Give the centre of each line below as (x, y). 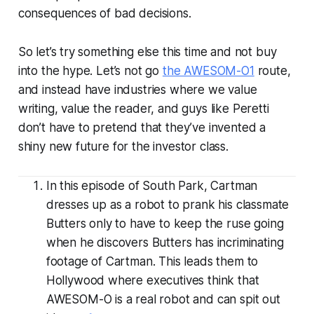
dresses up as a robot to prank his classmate (168, 204)
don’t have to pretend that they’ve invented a (142, 127)
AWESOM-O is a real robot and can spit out (163, 299)
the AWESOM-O (206, 70)
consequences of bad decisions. (104, 13)
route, (272, 70)
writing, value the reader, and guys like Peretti (143, 108)
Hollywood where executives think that (152, 280)
